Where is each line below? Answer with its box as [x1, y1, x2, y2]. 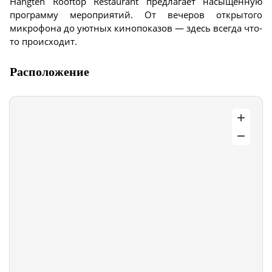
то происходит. [10, 35, 77, 47]
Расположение [10, 65, 89, 78]
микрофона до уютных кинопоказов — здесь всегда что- [10, 22, 262, 34]
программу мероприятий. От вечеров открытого [10, 8, 262, 21]
